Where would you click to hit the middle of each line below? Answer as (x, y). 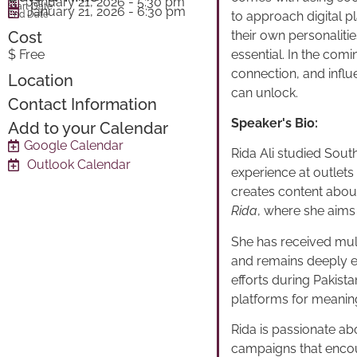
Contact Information (82, 105)
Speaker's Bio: (275, 123)
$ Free (26, 55)
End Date (28, 15)
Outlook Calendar (79, 165)
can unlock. (265, 92)
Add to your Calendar (88, 129)
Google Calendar (74, 146)
